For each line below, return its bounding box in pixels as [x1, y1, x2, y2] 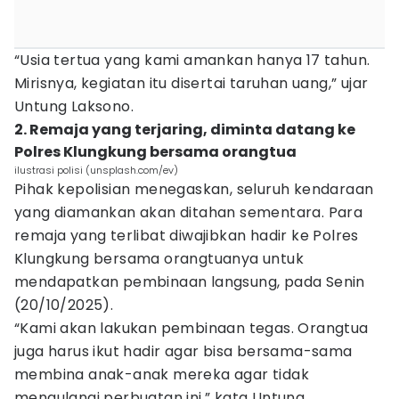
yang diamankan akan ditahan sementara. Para [14, 202, 363, 223]
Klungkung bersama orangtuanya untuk [14, 248, 304, 269]
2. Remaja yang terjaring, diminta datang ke [14, 119, 355, 140]
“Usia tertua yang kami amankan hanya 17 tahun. [14, 50, 370, 70]
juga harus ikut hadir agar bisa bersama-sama [14, 341, 353, 362]
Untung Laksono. [14, 96, 134, 117]
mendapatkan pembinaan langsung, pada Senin [14, 272, 365, 292]
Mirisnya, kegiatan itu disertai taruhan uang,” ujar [14, 73, 369, 94]
